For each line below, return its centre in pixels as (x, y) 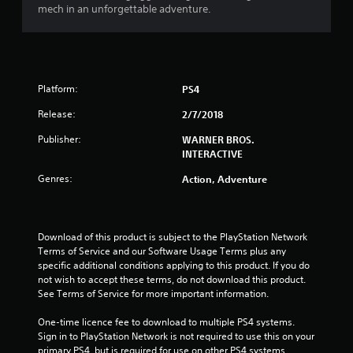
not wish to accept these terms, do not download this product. (172, 279)
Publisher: (59, 139)
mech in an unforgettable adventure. (124, 9)
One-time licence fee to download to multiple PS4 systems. (166, 322)
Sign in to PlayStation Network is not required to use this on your (176, 336)
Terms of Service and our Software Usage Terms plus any (162, 251)
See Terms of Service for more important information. (153, 294)
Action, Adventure (225, 179)
